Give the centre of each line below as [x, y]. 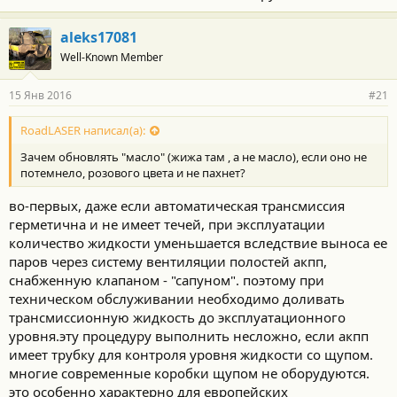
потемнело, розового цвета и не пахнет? [133, 172]
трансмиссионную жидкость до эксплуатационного [177, 317]
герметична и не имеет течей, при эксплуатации [167, 224]
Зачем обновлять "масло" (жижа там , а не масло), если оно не [194, 156]
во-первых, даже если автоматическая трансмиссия [177, 206]
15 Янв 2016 [40, 95]
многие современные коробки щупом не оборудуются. [189, 373]
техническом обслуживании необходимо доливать [177, 299]
